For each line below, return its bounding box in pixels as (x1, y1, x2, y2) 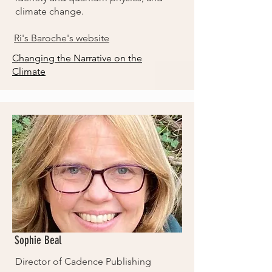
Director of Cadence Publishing (15, 256, 151, 267)
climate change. (15, 5, 86, 17)
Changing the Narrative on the (12, 52, 142, 64)
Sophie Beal (15, 233, 61, 247)
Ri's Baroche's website (14, 32, 109, 44)
